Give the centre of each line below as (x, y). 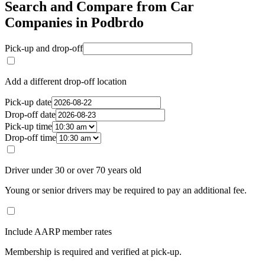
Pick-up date (28, 102)
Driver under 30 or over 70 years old (73, 170)
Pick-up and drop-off (44, 49)
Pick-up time (28, 127)
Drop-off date (30, 115)
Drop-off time (30, 138)
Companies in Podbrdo (74, 23)
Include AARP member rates (58, 232)
